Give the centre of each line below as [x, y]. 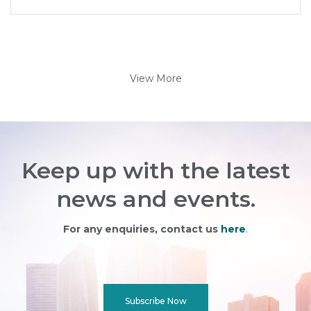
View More [155, 78]
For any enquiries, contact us [141, 229]
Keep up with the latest [155, 170]
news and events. [155, 199]
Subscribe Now [155, 301]
